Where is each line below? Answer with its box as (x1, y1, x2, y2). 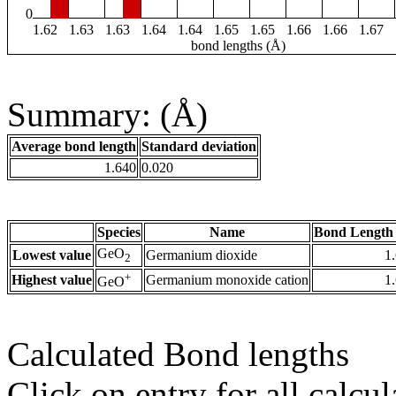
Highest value (11, 272, 92, 288)
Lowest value (12, 247, 91, 263)
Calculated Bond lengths (7, 335, 349, 374)
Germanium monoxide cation (146, 272, 308, 288)
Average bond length (11, 139, 136, 155)
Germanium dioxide (146, 247, 257, 263)
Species (97, 225, 141, 240)
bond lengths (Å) (190, 38, 286, 54)
